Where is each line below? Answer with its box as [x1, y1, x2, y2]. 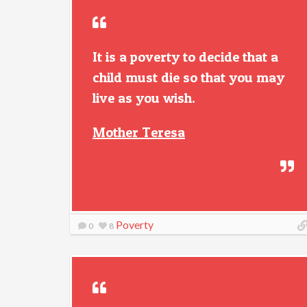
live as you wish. [93, 90, 195, 106]
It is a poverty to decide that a [93, 49, 278, 65]
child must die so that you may [93, 69, 284, 86]
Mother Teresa [93, 124, 185, 140]
